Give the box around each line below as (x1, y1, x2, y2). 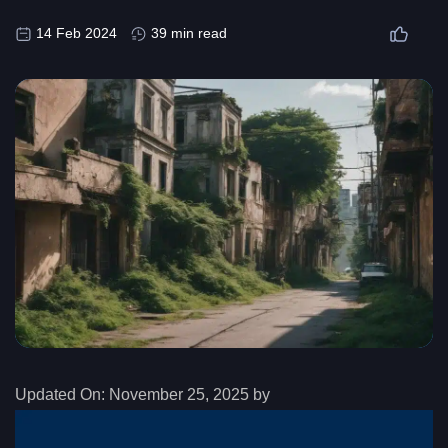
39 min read (151, 25, 227, 42)
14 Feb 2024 (36, 25, 117, 42)
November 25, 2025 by (105, 386, 274, 404)
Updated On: (15, 386, 105, 404)
